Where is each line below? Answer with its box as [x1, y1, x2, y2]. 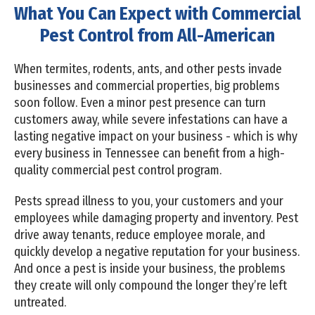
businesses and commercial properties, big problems [14, 77, 280, 94]
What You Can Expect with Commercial [14, 2, 301, 25]
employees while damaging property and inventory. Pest [14, 210, 298, 226]
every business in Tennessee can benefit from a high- [14, 145, 285, 161]
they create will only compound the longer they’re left [14, 277, 287, 293]
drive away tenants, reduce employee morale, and [14, 226, 265, 243]
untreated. [14, 294, 69, 310]
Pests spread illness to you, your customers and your [14, 193, 283, 209]
